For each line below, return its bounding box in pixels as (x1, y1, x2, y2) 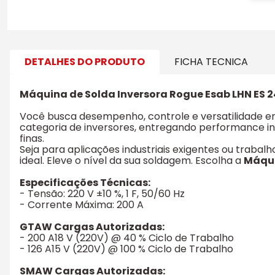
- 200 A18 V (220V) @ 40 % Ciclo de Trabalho (20, 231, 234, 246)
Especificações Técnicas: (20, 176, 150, 190)
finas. (20, 131, 44, 146)
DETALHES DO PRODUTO (25, 54, 145, 69)
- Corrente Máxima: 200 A (20, 198, 144, 212)
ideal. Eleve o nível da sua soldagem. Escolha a (20, 153, 244, 168)
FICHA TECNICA (174, 54, 248, 69)
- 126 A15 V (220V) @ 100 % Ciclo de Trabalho (20, 242, 233, 257)
